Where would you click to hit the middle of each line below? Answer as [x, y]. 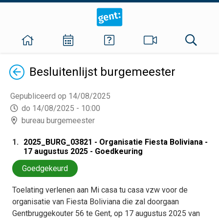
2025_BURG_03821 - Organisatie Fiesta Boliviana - [116, 142]
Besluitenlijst [65, 72]
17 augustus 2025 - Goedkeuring [83, 151]
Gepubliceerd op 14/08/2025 [60, 96]
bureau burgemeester [58, 120]
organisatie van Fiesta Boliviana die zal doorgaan [96, 202]
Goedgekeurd [45, 168]
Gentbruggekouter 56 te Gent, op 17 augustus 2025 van [106, 213]
